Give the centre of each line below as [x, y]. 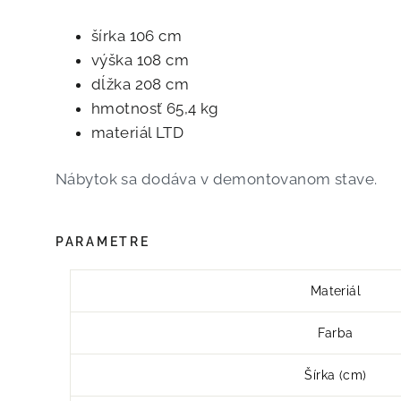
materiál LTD [138, 133]
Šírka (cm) [336, 375]
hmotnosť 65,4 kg [158, 109]
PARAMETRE [103, 242]
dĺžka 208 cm [142, 85]
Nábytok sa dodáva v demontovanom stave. [217, 179]
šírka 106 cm [139, 36]
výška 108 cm [142, 60]
